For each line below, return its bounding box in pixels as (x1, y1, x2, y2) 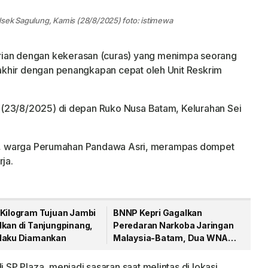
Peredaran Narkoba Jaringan (113, 220, 234, 230)
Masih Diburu (113, 245, 169, 255)
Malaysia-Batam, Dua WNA (113, 233, 229, 243)
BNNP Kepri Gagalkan (113, 208, 202, 218)
